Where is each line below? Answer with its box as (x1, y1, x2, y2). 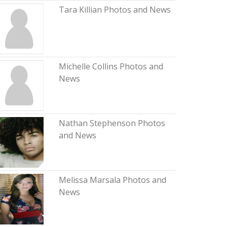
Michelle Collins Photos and (58, 61, 163, 72)
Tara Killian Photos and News (58, 4, 171, 15)
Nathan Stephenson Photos (58, 118, 165, 129)
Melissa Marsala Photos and (58, 174, 166, 185)
